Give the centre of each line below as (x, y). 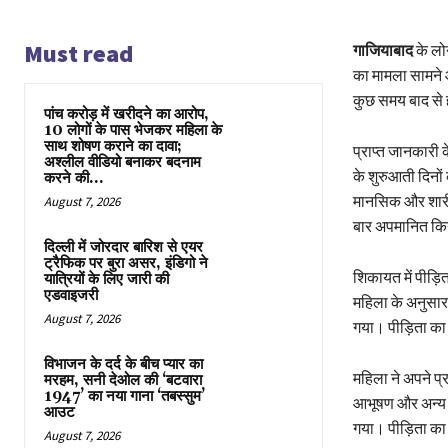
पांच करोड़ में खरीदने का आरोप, (126, 115)
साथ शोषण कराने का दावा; (113, 147)
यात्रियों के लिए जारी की (106, 280)
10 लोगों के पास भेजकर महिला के (133, 131)
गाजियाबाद (382, 50)
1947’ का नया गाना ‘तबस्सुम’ (124, 397)
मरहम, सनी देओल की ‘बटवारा (123, 381)
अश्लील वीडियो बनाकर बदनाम (122, 163)
